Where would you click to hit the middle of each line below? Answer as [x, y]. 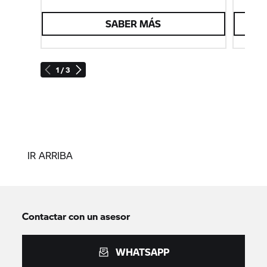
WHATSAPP [142, 252]
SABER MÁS [133, 24]
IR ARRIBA [50, 156]
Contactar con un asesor [76, 216]
